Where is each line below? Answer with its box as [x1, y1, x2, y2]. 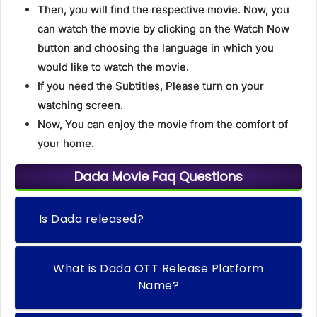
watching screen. [37, 98, 123, 113]
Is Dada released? [38, 211, 144, 228]
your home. [37, 137, 94, 151]
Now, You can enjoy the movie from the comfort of [37, 117, 288, 132]
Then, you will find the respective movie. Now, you [37, 3, 289, 17]
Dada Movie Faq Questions [74, 168, 243, 186]
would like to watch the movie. [37, 60, 189, 74]
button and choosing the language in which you [37, 41, 274, 55]
